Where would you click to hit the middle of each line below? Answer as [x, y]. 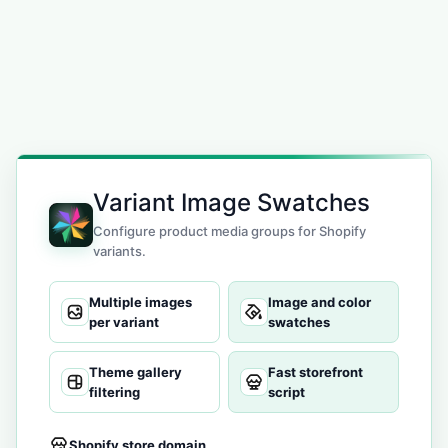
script [286, 391]
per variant [124, 321]
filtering [114, 391]
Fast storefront [315, 371]
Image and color [319, 301]
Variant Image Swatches [231, 202]
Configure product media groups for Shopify [229, 230]
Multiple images [140, 301]
